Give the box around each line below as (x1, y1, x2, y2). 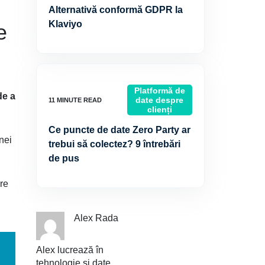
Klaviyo (49, 19, 82, 29)
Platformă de (134, 86, 185, 95)
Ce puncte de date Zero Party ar (49, 125, 190, 135)
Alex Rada (74, 213, 118, 223)
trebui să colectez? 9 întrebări (49, 139, 180, 149)
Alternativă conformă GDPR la (49, 5, 183, 15)
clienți (147, 105, 172, 114)
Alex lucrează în (36, 245, 104, 255)
